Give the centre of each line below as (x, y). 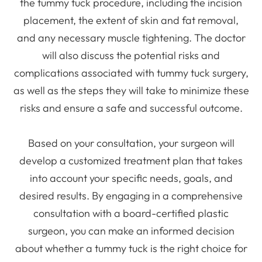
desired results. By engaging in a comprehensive (131, 195)
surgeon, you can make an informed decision (131, 230)
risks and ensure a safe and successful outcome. (131, 108)
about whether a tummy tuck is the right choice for (131, 248)
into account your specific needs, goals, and (131, 178)
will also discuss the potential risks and (131, 55)
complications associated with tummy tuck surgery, (131, 73)
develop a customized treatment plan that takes (131, 160)
